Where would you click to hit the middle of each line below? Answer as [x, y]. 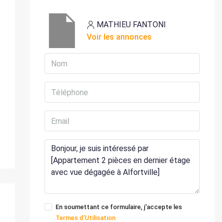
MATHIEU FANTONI [131, 25]
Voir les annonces [119, 37]
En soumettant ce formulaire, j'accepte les [118, 207]
